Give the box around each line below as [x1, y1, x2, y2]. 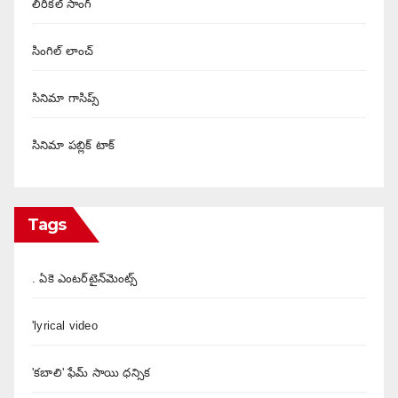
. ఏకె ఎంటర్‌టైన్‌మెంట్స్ [32, 271, 138, 285]
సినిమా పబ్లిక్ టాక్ [32, 138, 115, 152]
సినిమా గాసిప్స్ [32, 91, 99, 105]
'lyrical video [32, 318, 98, 332]
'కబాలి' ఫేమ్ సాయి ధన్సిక [32, 365, 150, 379]
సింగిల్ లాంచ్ [32, 44, 94, 58]
